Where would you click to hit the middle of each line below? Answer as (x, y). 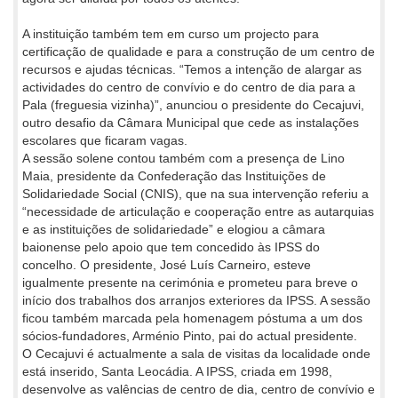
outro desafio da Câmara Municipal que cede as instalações (191, 122)
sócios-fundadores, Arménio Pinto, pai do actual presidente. (190, 335)
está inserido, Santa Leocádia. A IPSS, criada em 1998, (177, 371)
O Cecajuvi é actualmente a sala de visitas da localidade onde (196, 353)
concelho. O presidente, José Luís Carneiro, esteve (167, 264)
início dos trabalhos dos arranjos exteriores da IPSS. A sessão (196, 300)
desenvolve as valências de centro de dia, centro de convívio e (199, 389)
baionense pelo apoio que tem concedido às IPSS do (171, 247)
